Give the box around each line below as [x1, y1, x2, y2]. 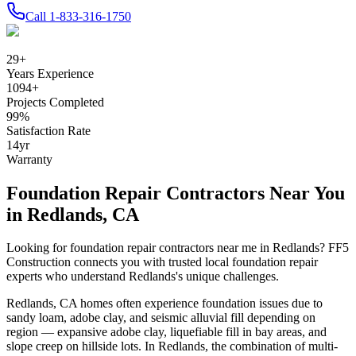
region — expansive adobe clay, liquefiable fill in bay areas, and [6, 325, 327, 339]
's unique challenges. [176, 269, 279, 284]
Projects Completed [6, 95, 104, 109]
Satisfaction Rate [6, 123, 91, 137]
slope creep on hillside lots [6, 339, 138, 354]
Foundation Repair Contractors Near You [6, 182, 345, 203]
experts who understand [6, 269, 129, 284]
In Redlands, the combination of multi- [145, 339, 338, 354]
